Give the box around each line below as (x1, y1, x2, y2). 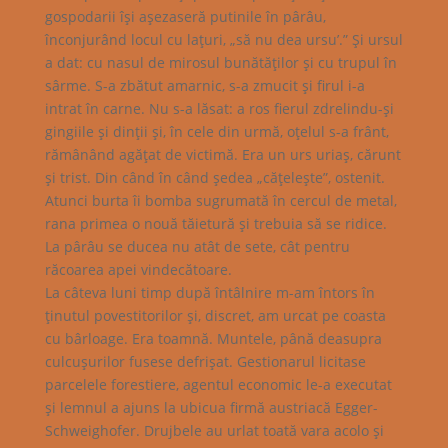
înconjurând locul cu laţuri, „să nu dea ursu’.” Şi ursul (44, 29, 403, 49)
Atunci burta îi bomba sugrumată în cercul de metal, (44, 190, 397, 210)
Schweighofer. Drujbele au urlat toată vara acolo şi (44, 420, 384, 440)
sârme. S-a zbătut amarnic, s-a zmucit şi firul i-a (44, 75, 365, 95)
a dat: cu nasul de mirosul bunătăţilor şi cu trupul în (44, 52, 397, 72)
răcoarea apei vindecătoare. (44, 259, 232, 279)
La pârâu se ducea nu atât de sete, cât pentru (44, 236, 350, 256)
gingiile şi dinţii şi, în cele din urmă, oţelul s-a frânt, (44, 121, 389, 141)
